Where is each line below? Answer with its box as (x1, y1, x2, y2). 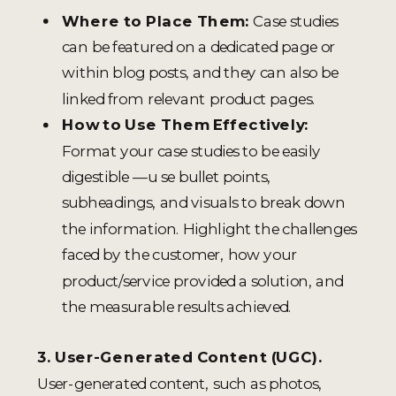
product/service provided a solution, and (62, 270, 343, 290)
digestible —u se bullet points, (62, 166, 271, 186)
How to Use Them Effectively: (62, 115, 308, 134)
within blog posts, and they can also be (62, 63, 339, 82)
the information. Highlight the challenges (62, 218, 357, 238)
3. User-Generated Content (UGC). (37, 347, 322, 367)
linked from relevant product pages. (62, 88, 316, 108)
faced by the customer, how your (62, 245, 297, 264)
